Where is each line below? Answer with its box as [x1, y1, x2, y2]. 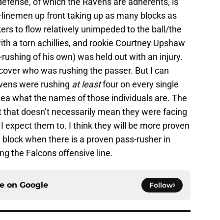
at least [72, 79, 103, 90]
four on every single [103, 79, 179, 90]
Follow [149, 181, 173, 190]
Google [20, 180, 48, 190]
